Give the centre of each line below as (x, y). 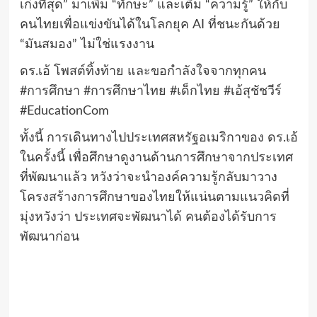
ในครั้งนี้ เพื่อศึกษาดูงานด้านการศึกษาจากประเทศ (156, 158)
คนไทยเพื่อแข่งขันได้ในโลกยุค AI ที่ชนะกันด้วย (150, 25)
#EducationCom (64, 111)
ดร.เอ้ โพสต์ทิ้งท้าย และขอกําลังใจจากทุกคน (143, 72)
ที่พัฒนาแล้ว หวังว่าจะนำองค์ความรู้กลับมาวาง (148, 178)
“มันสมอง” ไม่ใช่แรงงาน (87, 45)
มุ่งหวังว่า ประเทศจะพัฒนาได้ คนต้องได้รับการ (148, 218)
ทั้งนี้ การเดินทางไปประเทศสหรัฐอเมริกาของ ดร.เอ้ (158, 138)
